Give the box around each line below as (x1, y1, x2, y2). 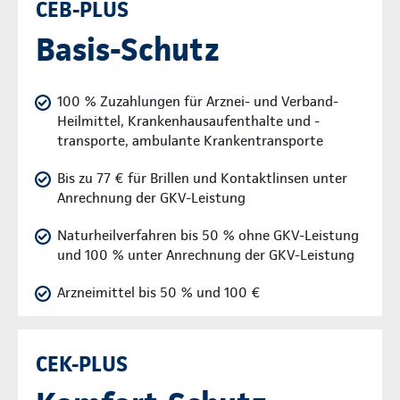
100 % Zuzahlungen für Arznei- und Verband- (57, 92, 338, 110)
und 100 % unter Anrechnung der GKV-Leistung (57, 246, 354, 263)
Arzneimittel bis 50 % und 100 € (57, 283, 261, 301)
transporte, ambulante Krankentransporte (57, 131, 323, 149)
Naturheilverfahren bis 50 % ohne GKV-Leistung (57, 226, 359, 244)
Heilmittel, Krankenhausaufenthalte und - (57, 112, 320, 129)
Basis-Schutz (36, 29, 220, 69)
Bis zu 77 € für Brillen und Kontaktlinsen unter (57, 169, 347, 187)
